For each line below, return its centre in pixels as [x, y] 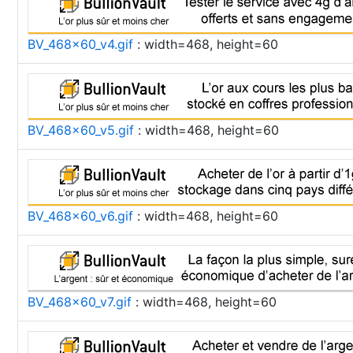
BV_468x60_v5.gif [81, 130]
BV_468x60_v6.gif [80, 216]
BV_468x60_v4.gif [80, 44]
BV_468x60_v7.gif [80, 302]
